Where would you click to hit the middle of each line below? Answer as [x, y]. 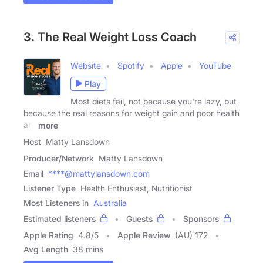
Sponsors [201, 218]
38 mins [88, 249]
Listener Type [50, 188]
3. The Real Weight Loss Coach [110, 37]
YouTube [215, 65]
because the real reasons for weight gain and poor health [131, 113]
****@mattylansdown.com [99, 173]
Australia [110, 203]
